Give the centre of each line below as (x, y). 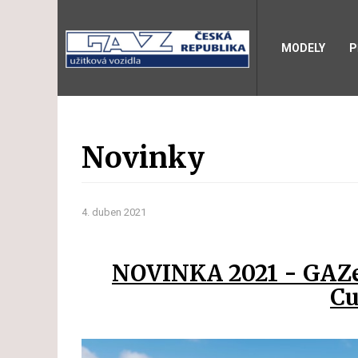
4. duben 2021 (114, 212)
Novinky (143, 158)
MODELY (303, 48)
